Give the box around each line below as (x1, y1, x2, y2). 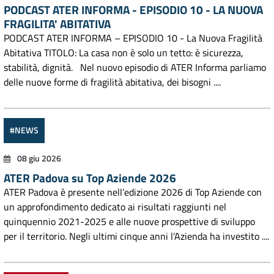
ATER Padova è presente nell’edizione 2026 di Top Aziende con (4, 185, 262, 199)
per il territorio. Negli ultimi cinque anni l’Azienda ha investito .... (4, 229, 269, 243)
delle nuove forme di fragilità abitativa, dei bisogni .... (4, 75, 221, 89)
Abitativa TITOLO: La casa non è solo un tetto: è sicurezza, (4, 45, 243, 60)
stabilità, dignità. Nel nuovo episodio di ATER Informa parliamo (4, 60, 266, 75)
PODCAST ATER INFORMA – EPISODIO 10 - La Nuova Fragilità (4, 31, 262, 45)
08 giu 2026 (15, 152, 61, 165)
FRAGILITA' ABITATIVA (4, 15, 111, 32)
